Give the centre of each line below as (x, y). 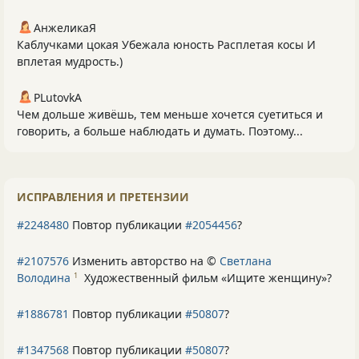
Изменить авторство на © (144, 260)
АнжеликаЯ (65, 27)
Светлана (246, 260)
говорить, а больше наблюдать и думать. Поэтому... (160, 131)
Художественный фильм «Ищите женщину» (206, 277)
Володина (44, 277)
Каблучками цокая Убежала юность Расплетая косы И (166, 44)
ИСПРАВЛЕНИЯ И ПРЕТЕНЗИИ (103, 196)
